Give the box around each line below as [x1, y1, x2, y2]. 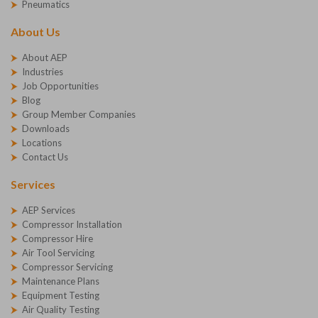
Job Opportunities [22, 80, 99, 92]
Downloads [22, 123, 70, 135]
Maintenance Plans [22, 275, 99, 287]
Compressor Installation [22, 219, 122, 231]
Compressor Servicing [22, 261, 113, 273]
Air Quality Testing [22, 304, 99, 316]
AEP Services [22, 204, 75, 216]
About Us [11, 25, 60, 39]
